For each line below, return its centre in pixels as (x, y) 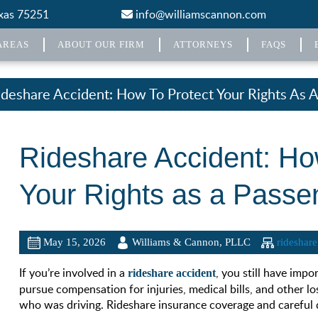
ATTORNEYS (203, 44)
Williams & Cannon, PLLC (192, 242)
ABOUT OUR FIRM (101, 44)
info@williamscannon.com (199, 14)
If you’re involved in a (72, 272)
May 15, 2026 (75, 242)
